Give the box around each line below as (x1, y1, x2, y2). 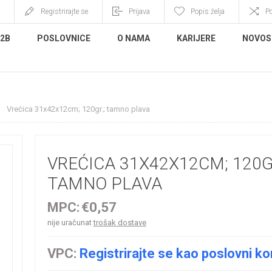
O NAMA (117, 33, 150, 43)
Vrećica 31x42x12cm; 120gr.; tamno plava (6, 104, 150, 114)
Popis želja (191, 7, 225, 16)
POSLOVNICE (37, 33, 90, 43)
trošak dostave (93, 218, 146, 227)
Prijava (129, 7, 150, 16)
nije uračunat (47, 218, 93, 227)
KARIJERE (177, 33, 216, 43)
